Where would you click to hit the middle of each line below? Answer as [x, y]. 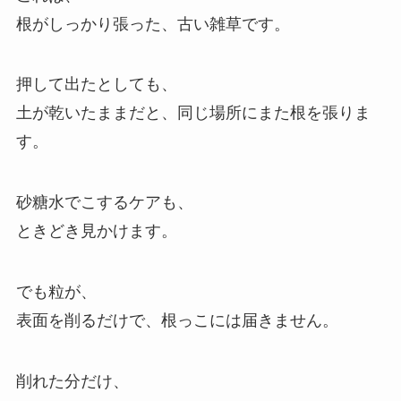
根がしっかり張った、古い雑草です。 [153, 24]
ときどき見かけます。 [96, 231]
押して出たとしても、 [96, 85]
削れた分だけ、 [72, 381]
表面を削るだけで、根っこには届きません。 [177, 321]
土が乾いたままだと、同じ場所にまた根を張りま [193, 113]
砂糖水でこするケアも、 [104, 203]
